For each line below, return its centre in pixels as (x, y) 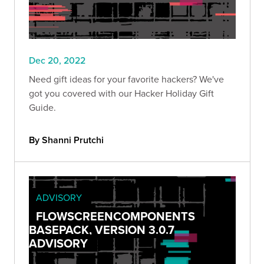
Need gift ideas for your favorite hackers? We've (126, 79)
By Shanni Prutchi (66, 140)
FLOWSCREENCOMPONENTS (115, 216)
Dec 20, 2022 (57, 60)
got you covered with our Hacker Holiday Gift (121, 93)
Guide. (42, 107)
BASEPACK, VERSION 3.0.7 (102, 229)
